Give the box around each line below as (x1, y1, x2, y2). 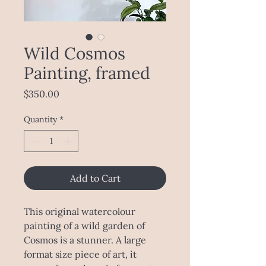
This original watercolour (24, 205, 135, 218)
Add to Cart (69, 172, 121, 185)
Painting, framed (24, 62, 150, 84)
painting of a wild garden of (24, 220, 145, 232)
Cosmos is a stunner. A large (24, 234, 146, 246)
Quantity (24, 114, 57, 125)
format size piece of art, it (24, 248, 137, 261)
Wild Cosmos (24, 43, 125, 65)
